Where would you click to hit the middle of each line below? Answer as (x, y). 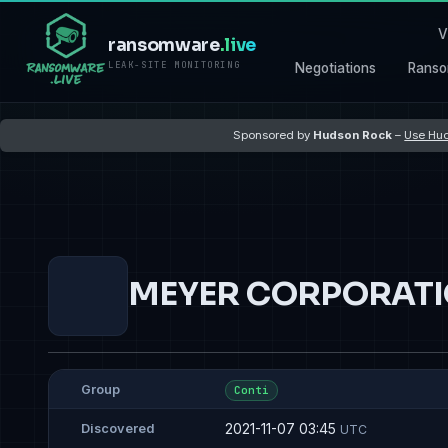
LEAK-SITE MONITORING (174, 65)
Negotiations (336, 67)
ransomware (164, 45)
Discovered (118, 429)
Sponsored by (273, 134)
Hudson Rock (353, 134)
